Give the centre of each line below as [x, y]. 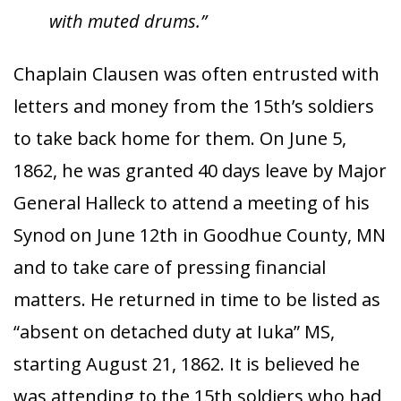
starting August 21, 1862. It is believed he [187, 364]
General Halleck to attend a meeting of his [192, 203]
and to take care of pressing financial [170, 267]
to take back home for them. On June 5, [180, 138]
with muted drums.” [128, 21]
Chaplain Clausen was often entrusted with [196, 74]
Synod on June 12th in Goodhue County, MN [200, 235]
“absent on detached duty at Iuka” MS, [174, 332]
